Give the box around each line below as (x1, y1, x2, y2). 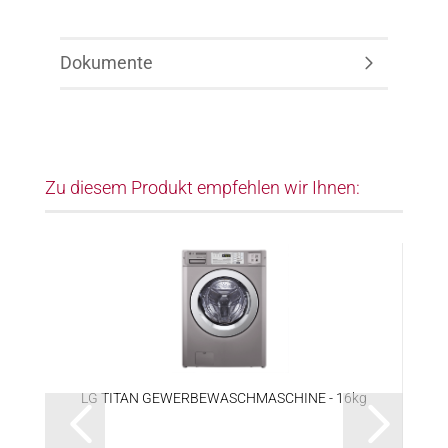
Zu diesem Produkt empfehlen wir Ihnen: (45, 177, 360, 198)
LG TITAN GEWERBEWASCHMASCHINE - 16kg (80, 390, 367, 406)
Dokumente (60, 52, 153, 73)
